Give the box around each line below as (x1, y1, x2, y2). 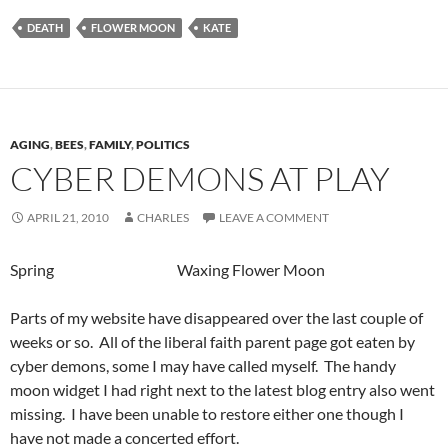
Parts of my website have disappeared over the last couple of (10, 307, 423, 327)
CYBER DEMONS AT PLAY (10, 157, 390, 199)
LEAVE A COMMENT (219, 209, 329, 225)
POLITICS (136, 136, 190, 152)
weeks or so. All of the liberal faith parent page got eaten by (10, 331, 415, 351)
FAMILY (89, 136, 131, 152)
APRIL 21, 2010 (27, 209, 109, 225)
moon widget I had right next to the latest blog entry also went (10, 379, 435, 399)
